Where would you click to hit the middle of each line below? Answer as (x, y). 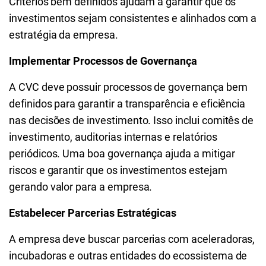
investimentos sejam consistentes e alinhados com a (133, 18)
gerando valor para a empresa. (81, 187)
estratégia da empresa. (64, 35)
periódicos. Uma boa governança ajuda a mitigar (122, 153)
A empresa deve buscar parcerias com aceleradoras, (132, 239)
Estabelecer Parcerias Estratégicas (93, 213)
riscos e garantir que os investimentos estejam (118, 170)
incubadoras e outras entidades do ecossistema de (128, 256)
